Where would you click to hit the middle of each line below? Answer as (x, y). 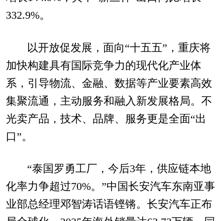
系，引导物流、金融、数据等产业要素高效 (109, 83)
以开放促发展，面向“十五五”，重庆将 (119, 48)
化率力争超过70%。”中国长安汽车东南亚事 (110, 187)
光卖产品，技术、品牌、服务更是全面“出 (106, 119)
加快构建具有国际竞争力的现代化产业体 (103, 65)
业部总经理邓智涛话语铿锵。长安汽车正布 (109, 204)
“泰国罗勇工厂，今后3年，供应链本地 (119, 169)
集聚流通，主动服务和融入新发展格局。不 (109, 101)
